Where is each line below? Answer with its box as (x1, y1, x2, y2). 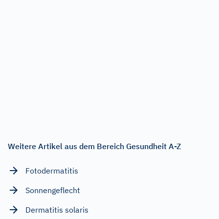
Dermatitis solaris (25, 204, 88, 215)
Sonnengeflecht (25, 185, 80, 195)
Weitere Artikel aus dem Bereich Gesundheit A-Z (8, 141, 181, 151)
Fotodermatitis (25, 165, 78, 175)
